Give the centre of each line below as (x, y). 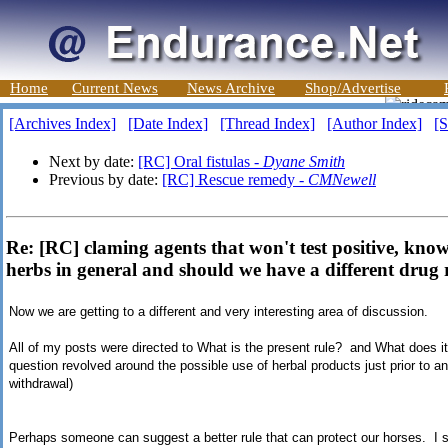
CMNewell (342, 179)
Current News (115, 88)
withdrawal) (41, 384)
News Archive (231, 88)
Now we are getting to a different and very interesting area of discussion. (218, 312)
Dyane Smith (304, 161)
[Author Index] (374, 123)
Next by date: (93, 161)
